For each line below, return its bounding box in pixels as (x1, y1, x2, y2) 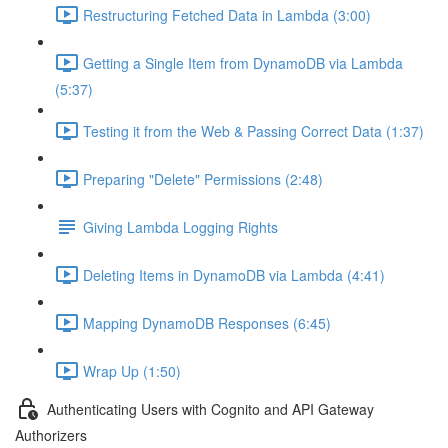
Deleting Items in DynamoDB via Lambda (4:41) (83, 264, 385, 285)
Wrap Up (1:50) (83, 360, 181, 381)
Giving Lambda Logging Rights (83, 216, 278, 237)
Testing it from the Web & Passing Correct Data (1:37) (83, 120, 424, 141)
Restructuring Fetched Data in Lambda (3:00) (83, 4, 371, 25)
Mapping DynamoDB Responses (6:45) (83, 312, 331, 333)
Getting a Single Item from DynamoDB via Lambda (83, 52, 403, 73)
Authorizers (15, 425, 87, 445)
